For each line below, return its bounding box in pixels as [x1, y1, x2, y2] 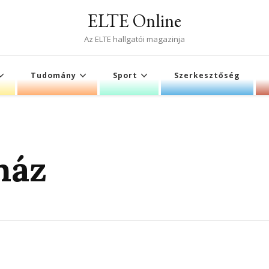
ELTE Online [88, 9, 181, 32]
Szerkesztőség [174, 70, 240, 80]
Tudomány [31, 70, 76, 80]
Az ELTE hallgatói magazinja [84, 34, 185, 44]
